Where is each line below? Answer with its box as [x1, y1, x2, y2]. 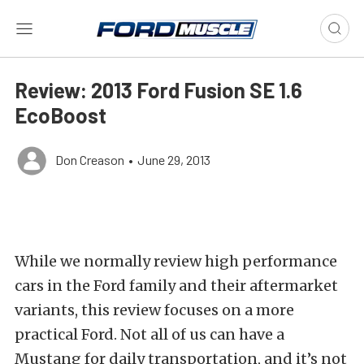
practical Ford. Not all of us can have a [15, 325, 284, 344]
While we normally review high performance [15, 252, 337, 271]
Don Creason [55, 152, 124, 167]
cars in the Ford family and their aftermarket [15, 276, 338, 295]
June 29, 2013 [137, 152, 210, 167]
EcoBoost [15, 102, 106, 128]
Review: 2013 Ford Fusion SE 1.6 [15, 77, 302, 102]
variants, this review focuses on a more [15, 301, 294, 319]
